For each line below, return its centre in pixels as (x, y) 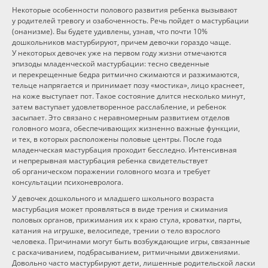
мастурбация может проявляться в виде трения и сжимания (120, 209)
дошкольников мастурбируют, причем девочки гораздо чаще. (121, 42)
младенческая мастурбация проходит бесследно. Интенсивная (124, 150)
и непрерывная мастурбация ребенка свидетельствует (110, 161)
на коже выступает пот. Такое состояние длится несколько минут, (129, 96)
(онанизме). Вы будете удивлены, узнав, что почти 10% (110, 31)
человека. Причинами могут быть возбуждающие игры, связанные (131, 241)
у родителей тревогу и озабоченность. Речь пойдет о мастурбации (130, 21)
